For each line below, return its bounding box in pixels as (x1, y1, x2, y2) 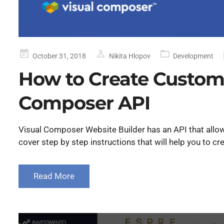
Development (173, 52, 213, 60)
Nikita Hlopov (109, 52, 150, 60)
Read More (33, 171, 74, 181)
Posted (18, 49, 40, 57)
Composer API (18, 91, 150, 114)
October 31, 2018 (32, 52, 86, 60)
